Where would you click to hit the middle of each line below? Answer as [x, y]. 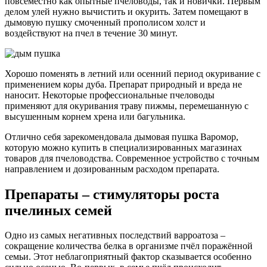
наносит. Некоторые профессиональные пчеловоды [110, 95]
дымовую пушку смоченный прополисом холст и [105, 22]
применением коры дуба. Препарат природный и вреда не [123, 84]
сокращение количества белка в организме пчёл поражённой [129, 246]
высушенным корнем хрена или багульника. [95, 116]
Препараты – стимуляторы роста [112, 194]
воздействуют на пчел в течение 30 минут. [91, 33]
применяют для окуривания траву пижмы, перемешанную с [127, 105]
